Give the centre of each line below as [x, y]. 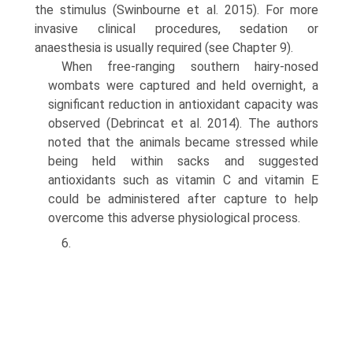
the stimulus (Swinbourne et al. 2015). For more [176, 10]
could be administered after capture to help [183, 199]
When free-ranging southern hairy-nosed [190, 67]
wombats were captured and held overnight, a [183, 85]
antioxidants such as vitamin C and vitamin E [183, 180]
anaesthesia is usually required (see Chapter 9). [164, 48]
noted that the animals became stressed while [183, 142]
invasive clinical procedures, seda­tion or [176, 29]
